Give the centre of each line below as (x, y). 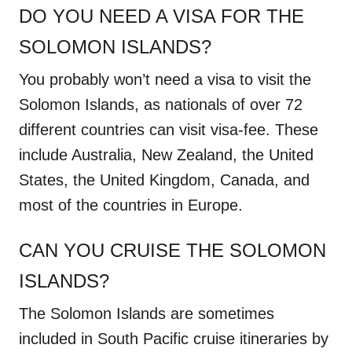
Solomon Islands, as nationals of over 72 (161, 104)
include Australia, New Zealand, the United (166, 154)
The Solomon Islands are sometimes (147, 313)
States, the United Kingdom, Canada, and (164, 180)
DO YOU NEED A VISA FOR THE (161, 16)
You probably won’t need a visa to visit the (165, 79)
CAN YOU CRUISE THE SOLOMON (172, 250)
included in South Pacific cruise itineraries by (174, 338)
